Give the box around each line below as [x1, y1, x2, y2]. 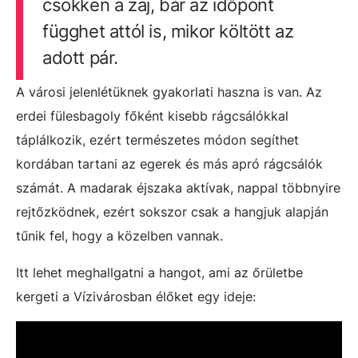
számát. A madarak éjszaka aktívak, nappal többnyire [16, 180, 340, 197]
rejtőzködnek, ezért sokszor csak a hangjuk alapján [16, 204, 328, 221]
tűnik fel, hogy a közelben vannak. [16, 228, 223, 245]
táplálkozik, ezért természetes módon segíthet [16, 132, 299, 149]
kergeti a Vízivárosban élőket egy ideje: [16, 288, 256, 305]
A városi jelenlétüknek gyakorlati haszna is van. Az [16, 84, 322, 101]
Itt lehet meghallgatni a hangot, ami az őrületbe [16, 265, 303, 281]
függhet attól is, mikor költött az [42, 21, 294, 42]
